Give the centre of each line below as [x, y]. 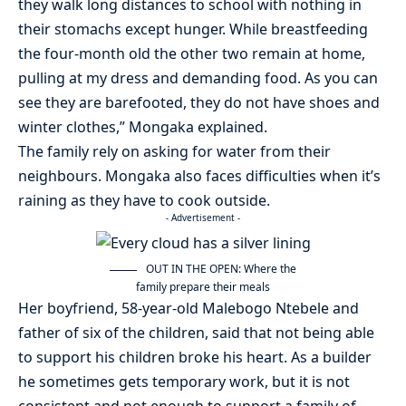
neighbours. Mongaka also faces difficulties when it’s [199, 176]
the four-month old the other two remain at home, [192, 54]
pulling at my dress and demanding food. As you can [198, 78]
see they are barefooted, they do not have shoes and [199, 103]
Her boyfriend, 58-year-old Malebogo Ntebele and [188, 309]
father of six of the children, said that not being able [196, 333]
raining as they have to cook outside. [144, 201]
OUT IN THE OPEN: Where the [220, 269]
